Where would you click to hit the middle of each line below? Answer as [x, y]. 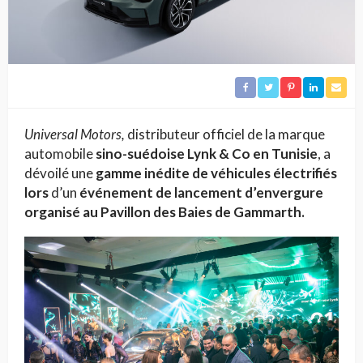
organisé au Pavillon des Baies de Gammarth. [164, 212]
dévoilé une [59, 173]
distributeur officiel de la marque [225, 135]
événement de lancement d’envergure [200, 193]
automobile [59, 154]
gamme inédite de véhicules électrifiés [215, 173]
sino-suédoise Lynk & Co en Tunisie [205, 154]
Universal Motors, [75, 135]
